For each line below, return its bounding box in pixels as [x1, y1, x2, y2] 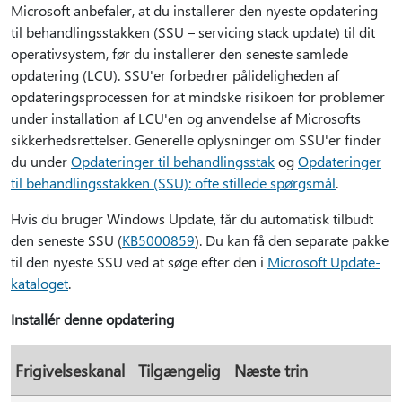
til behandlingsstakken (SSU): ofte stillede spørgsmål [11, 173, 336, 192]
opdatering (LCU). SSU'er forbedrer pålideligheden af [11, 66, 339, 84]
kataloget [11, 274, 68, 293]
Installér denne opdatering [11, 310, 174, 328]
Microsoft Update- [267, 252, 380, 271]
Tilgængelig [138, 360, 221, 380]
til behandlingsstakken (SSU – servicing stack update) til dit [11, 22, 375, 41]
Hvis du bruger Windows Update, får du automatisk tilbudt [11, 209, 373, 228]
